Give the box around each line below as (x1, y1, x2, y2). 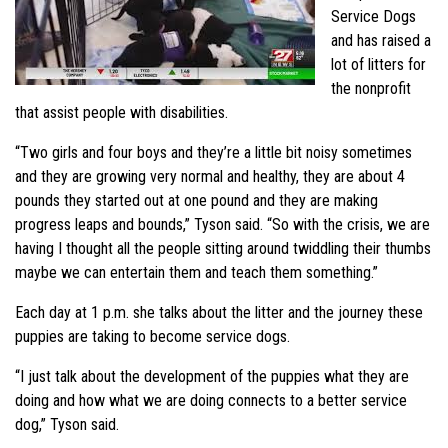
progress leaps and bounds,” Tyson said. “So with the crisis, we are (15, 215, 430, 235)
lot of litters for (331, 55, 426, 75)
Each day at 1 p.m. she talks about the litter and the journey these (15, 303, 423, 323)
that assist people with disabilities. (15, 103, 228, 123)
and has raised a (331, 31, 431, 51)
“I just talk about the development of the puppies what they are (15, 367, 409, 387)
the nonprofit (331, 79, 411, 99)
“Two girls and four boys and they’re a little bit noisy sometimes (15, 143, 412, 163)
